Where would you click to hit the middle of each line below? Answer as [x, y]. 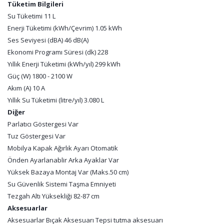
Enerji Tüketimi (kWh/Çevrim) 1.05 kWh [65, 28]
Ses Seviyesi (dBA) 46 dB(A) [48, 40]
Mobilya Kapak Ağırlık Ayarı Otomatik [63, 148]
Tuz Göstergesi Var [36, 136]
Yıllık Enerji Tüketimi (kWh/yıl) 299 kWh [64, 64]
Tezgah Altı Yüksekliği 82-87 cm [53, 196]
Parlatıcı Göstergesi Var [43, 124]
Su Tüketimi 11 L [31, 16]
